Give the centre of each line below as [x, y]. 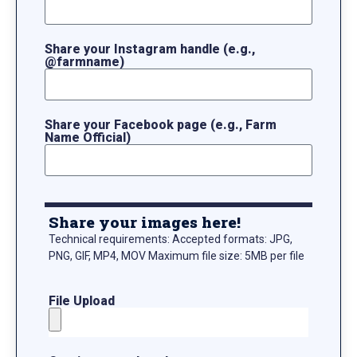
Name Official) [88, 138]
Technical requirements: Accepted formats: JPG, [171, 239]
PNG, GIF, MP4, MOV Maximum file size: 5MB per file [177, 256]
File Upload [82, 300]
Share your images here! [145, 222]
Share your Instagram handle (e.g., [150, 49]
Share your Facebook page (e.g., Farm [161, 125]
